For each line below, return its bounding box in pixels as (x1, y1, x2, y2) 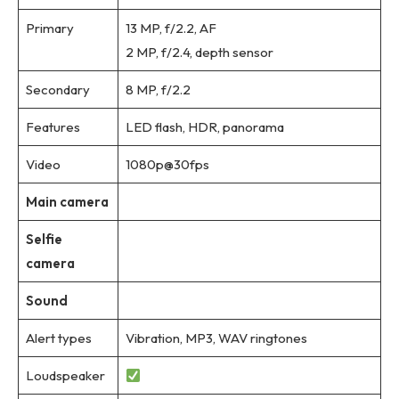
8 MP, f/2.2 (125, 81, 191, 99)
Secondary (25, 81, 90, 99)
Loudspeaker (25, 367, 105, 385)
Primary (25, 20, 74, 37)
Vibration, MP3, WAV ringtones (125, 330, 307, 347)
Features (25, 118, 80, 136)
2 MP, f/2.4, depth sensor (125, 44, 273, 61)
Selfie (25, 231, 62, 248)
